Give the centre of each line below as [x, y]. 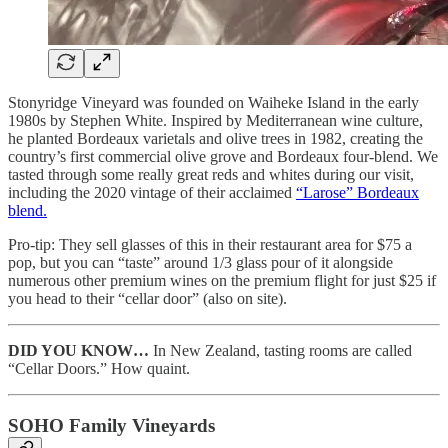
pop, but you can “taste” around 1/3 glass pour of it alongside [200, 262]
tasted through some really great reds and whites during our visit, [211, 174]
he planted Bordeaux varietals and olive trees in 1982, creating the [215, 138]
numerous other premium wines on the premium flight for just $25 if [222, 280]
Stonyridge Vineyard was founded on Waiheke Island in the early [213, 102]
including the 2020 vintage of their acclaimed [152, 192]
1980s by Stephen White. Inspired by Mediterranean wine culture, [215, 120]
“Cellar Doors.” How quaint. [99, 368]
